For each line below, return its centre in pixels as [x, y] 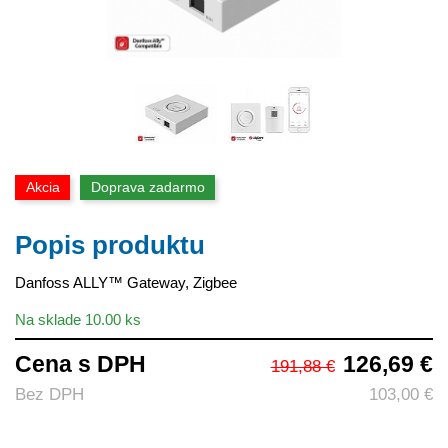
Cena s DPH [80, 364]
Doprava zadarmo [147, 187]
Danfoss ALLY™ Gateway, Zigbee [126, 282]
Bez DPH [49, 394]
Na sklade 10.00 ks [78, 319]
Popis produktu [110, 245]
